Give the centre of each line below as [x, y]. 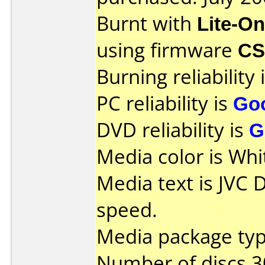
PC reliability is [165, 103]
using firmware [167, 50]
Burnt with [147, 23]
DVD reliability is [173, 130]
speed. [127, 210]
